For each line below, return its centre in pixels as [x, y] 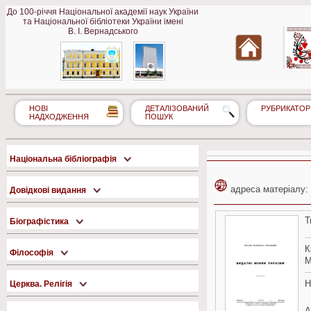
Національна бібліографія [64, 159]
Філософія [33, 253]
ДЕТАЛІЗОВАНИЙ [177, 109]
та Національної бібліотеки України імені [103, 22]
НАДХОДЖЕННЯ [59, 117]
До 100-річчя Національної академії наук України [103, 12]
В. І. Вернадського [103, 31]
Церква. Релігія [42, 284]
